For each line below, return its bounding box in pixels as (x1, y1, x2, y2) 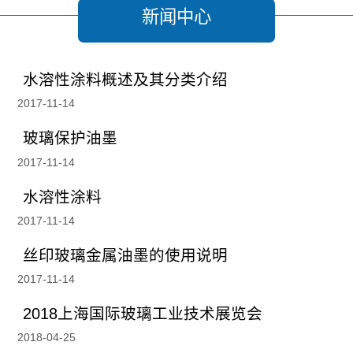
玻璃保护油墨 (23, 129, 118, 147)
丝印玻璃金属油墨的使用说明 (23, 246, 229, 264)
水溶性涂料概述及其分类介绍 (23, 71, 229, 89)
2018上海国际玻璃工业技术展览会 (23, 304, 263, 322)
